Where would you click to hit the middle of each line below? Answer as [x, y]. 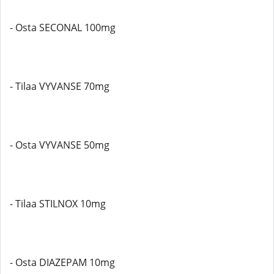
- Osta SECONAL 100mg [63, 28]
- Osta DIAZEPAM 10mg [62, 262]
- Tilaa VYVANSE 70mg [60, 86]
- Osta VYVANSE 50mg [60, 145]
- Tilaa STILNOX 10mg [58, 204]
